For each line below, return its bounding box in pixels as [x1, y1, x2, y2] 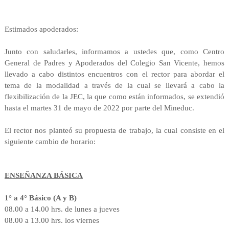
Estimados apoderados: [4, 25, 78, 33]
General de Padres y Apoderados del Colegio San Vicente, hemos [4, 58, 225, 67]
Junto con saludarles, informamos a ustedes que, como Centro [4, 47, 225, 56]
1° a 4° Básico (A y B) [4, 193, 77, 202]
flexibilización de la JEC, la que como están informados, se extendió [4, 92, 225, 101]
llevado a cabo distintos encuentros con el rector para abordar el [4, 70, 225, 78]
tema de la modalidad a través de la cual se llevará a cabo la [4, 81, 225, 89]
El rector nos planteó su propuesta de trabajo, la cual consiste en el [4, 126, 225, 134]
